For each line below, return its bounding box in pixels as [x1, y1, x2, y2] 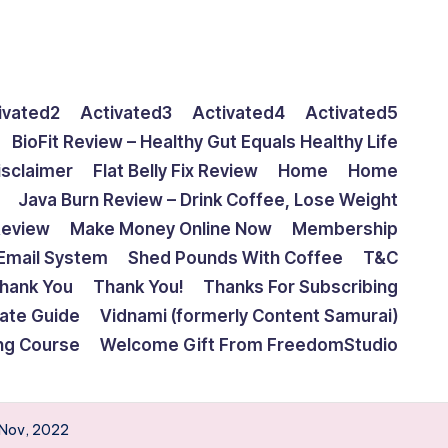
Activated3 [80, 103, 172, 123]
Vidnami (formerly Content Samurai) [100, 306, 398, 326]
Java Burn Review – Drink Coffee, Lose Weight [18, 190, 398, 210]
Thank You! [93, 277, 183, 297]
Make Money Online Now [70, 219, 272, 239]
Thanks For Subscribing [203, 277, 398, 297]
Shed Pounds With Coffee [128, 248, 343, 268]
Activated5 [305, 103, 398, 123]
